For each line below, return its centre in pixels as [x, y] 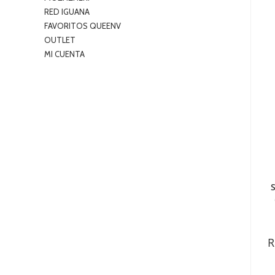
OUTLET [60, 40]
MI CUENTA [64, 54]
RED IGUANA [67, 12]
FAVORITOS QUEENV [83, 26]
